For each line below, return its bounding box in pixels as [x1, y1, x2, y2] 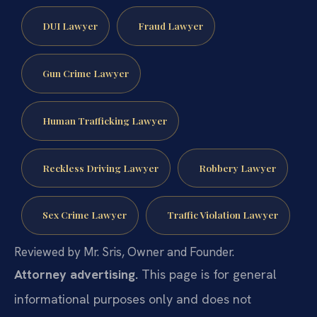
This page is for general [138, 266, 277, 283]
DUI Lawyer [42, 19, 98, 33]
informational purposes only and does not [14, 291, 251, 308]
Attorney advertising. [14, 266, 138, 283]
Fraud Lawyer [137, 19, 203, 33]
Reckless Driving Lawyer [42, 161, 158, 174]
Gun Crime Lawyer [42, 67, 129, 80]
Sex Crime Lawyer [42, 208, 127, 221]
